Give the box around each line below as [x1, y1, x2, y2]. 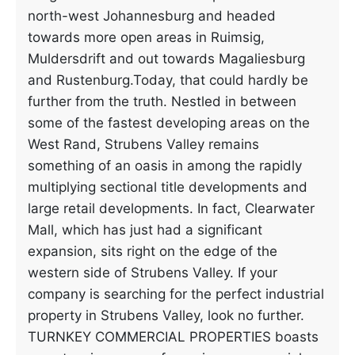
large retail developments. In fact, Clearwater [28, 200, 315, 216]
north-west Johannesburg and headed [28, 8, 276, 24]
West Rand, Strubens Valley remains [28, 136, 259, 152]
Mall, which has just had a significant [28, 222, 262, 238]
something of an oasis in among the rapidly [28, 158, 302, 174]
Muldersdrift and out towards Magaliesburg [28, 51, 305, 67]
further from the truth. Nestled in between [28, 94, 296, 109]
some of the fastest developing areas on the [28, 115, 310, 131]
